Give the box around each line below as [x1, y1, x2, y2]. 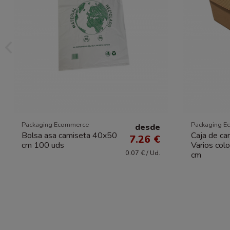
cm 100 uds [22, 139, 64, 151]
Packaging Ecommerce [22, 120, 89, 130]
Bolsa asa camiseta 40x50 [22, 129, 117, 141]
